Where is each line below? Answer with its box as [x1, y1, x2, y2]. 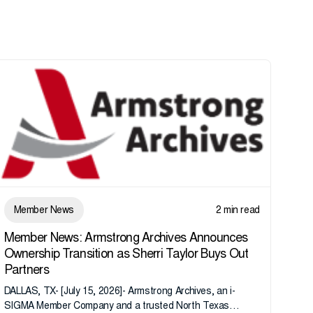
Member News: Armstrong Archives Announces [3, 232, 248, 245]
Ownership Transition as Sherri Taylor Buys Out [3, 248, 249, 261]
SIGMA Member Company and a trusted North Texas [3, 301, 230, 312]
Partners [3, 264, 49, 277]
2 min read [215, 205, 260, 216]
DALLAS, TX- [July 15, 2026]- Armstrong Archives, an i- [3, 286, 235, 297]
